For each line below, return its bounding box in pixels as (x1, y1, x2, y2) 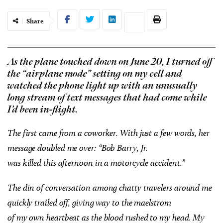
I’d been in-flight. (7, 104, 78, 115)
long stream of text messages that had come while (7, 92, 207, 104)
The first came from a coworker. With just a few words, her (7, 127, 210, 138)
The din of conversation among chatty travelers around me (7, 182, 212, 193)
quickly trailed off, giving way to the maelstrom (7, 197, 171, 208)
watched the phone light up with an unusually (7, 80, 198, 92)
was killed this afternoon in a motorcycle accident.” (7, 157, 185, 168)
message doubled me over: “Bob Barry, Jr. (7, 142, 148, 153)
